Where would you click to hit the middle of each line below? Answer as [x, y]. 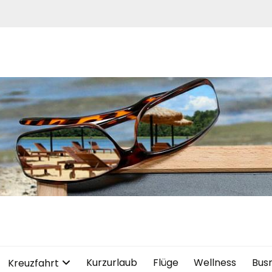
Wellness [215, 263]
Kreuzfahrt [34, 263]
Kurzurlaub [111, 263]
